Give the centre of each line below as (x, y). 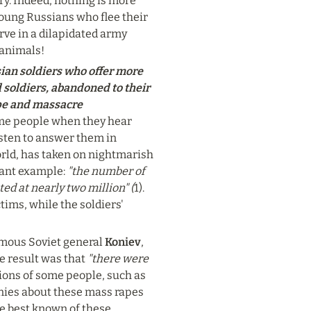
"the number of (106, 171)
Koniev (123, 242)
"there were (118, 259)
